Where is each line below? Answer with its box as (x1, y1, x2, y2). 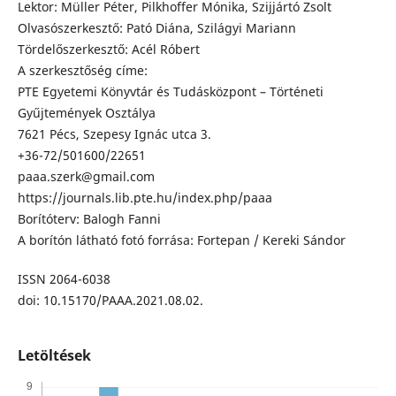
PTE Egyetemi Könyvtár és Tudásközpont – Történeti (17, 83, 324, 101)
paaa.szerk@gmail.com (17, 168, 155, 186)
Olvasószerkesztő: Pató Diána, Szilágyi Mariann (17, 19, 296, 37)
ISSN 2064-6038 (17, 270, 110, 288)
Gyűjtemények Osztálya (17, 104, 156, 122)
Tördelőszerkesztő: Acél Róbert (17, 41, 200, 58)
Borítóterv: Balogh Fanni (17, 210, 161, 228)
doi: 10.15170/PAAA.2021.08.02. (17, 292, 203, 309)
